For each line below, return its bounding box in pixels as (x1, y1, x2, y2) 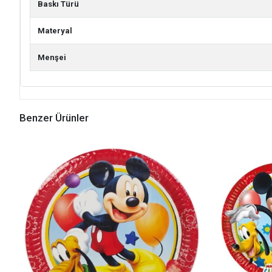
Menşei (38, 53, 66, 62)
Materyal (38, 26, 72, 35)
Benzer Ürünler (19, 112, 89, 124)
